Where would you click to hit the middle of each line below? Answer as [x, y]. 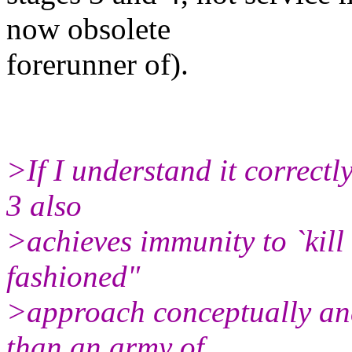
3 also [44, 205]
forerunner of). [97, 64]
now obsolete [88, 28]
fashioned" [73, 276]
